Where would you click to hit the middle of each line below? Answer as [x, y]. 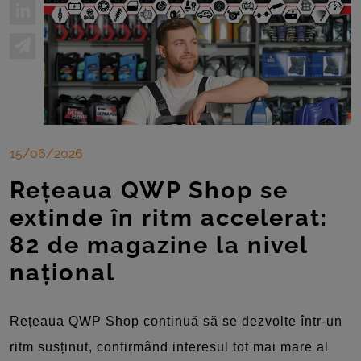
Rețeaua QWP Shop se [149, 190]
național [62, 272]
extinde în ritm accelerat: [169, 217]
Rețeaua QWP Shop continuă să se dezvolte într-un [176, 321]
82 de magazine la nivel [159, 245]
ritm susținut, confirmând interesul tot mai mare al [169, 346]
